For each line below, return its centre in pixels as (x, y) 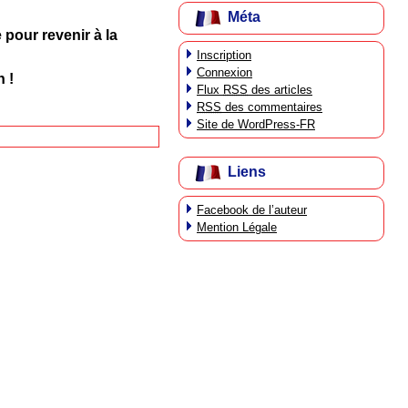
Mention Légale (237, 227)
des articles (280, 89)
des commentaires (272, 107)
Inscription (224, 55)
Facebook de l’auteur (252, 209)
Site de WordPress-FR (256, 124)
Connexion (224, 72)
